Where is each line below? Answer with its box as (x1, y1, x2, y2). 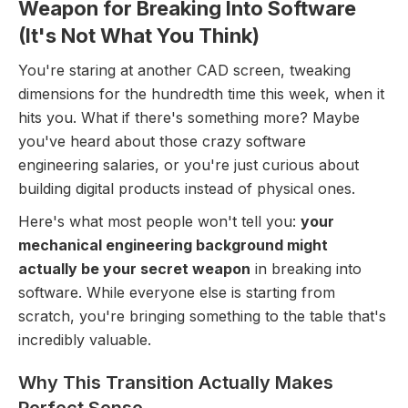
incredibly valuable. (18, 331, 151, 349)
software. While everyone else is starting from (18, 283, 335, 301)
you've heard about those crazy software (18, 132, 306, 150)
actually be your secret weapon (18, 260, 250, 278)
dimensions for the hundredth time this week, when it (18, 85, 384, 103)
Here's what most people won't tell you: (18, 212, 301, 230)
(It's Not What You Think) (18, 24, 260, 47)
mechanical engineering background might (18, 236, 328, 254)
